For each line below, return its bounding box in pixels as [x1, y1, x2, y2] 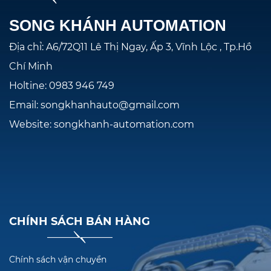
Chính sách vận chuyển [9, 254, 106, 266]
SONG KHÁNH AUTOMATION [9, 16, 226, 35]
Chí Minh [9, 60, 53, 73]
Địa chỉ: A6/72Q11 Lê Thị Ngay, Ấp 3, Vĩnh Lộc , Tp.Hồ [9, 41, 252, 53]
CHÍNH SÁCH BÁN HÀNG [9, 215, 150, 229]
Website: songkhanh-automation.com [9, 119, 194, 131]
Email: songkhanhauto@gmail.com [9, 99, 180, 111]
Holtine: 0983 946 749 [9, 80, 134, 92]
